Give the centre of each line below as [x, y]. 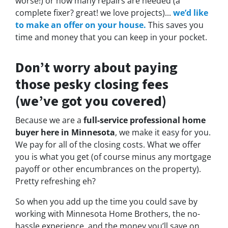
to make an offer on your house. [81, 25]
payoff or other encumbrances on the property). [108, 169]
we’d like [191, 13]
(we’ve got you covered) [91, 102]
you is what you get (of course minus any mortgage [113, 157]
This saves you [175, 25]
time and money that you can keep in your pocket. [111, 37]
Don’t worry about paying [96, 68]
